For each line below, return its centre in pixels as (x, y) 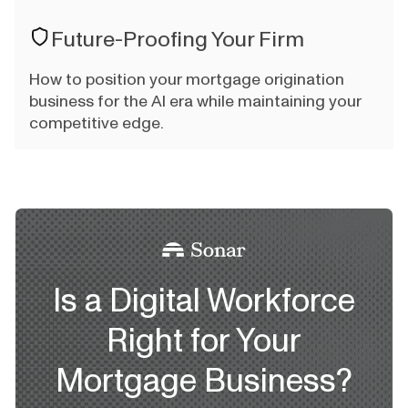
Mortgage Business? (204, 382)
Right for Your (204, 342)
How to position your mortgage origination (187, 80)
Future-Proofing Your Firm (178, 40)
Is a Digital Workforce (204, 301)
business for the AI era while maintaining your (195, 102)
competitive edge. (97, 123)
